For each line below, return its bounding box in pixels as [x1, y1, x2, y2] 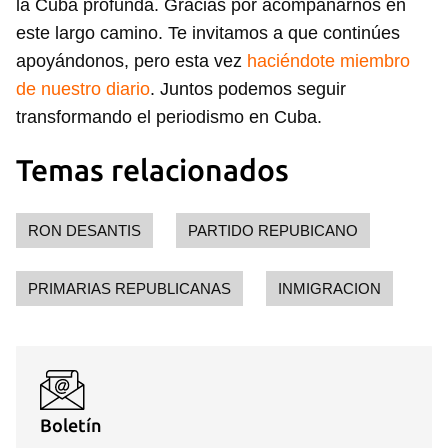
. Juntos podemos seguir [150, 79, 346, 100]
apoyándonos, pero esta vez [16, 51, 247, 72]
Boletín [40, 415, 102, 436]
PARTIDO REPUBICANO [188, 222, 358, 240]
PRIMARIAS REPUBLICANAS [28, 280, 231, 298]
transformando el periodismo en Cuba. [16, 107, 322, 128]
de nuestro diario [16, 79, 150, 100]
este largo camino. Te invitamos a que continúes [16, 23, 400, 44]
